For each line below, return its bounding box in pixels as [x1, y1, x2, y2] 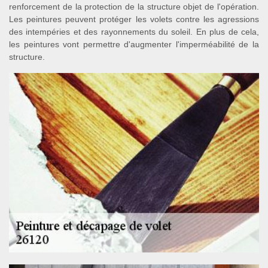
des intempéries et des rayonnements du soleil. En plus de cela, [9, 27, 259, 36]
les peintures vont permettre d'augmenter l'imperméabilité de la [9, 39, 259, 49]
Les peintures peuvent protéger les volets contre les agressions [9, 14, 259, 24]
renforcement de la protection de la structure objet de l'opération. [9, 2, 259, 11]
